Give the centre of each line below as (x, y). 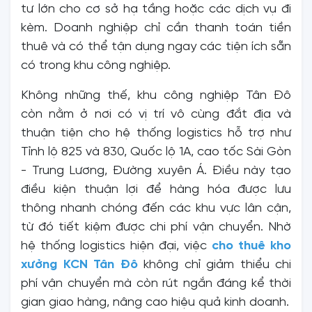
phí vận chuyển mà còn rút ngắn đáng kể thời (156, 283)
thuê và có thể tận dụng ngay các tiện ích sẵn (156, 47)
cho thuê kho (251, 246)
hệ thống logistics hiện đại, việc (116, 246)
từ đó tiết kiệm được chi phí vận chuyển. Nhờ (156, 227)
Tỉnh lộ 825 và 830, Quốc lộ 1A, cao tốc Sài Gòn (156, 152)
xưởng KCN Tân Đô (79, 265)
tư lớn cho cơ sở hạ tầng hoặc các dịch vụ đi (156, 9)
